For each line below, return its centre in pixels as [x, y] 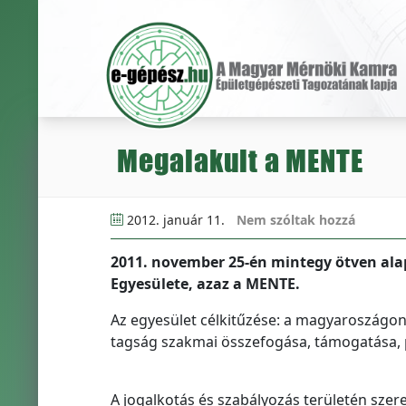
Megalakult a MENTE [240, 161]
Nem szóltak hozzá [295, 220]
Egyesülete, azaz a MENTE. [205, 284]
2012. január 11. [175, 220]
